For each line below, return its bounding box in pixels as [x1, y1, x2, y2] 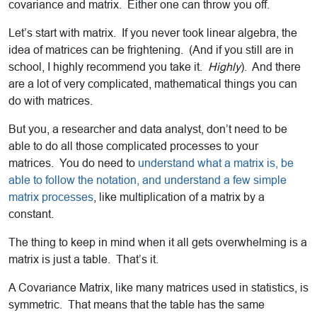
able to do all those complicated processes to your [8, 140, 258, 153]
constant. [8, 208, 54, 221]
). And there [241, 61, 301, 74]
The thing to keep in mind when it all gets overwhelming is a [8, 236, 307, 249]
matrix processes [8, 191, 93, 204]
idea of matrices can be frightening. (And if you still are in [8, 44, 294, 57]
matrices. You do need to [8, 157, 138, 170]
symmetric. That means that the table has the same [8, 299, 265, 311]
